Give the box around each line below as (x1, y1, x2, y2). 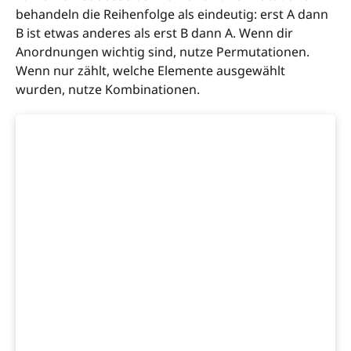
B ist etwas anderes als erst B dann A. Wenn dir (16, 24, 293, 42)
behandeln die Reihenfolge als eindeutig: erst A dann (16, 5, 328, 24)
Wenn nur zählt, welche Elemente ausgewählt (16, 62, 285, 80)
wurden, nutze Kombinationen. (16, 81, 200, 99)
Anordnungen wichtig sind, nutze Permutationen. (16, 43, 309, 61)
